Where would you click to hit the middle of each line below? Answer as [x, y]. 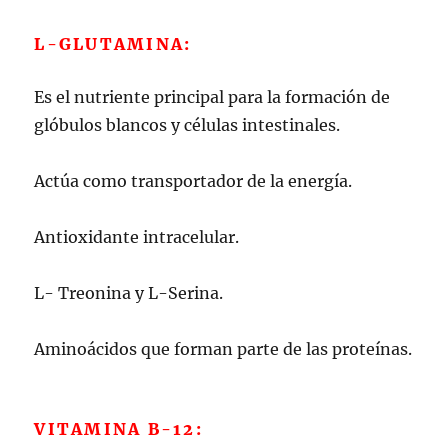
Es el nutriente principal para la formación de [212, 96]
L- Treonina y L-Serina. [129, 292]
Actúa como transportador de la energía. [193, 180]
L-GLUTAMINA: [113, 43]
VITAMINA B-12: [118, 428]
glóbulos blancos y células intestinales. [187, 124]
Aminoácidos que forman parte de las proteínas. [223, 348]
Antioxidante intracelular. [137, 236]
